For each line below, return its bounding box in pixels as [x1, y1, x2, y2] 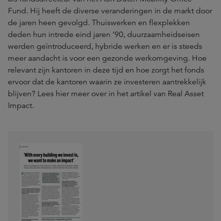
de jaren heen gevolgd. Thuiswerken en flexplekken [8, 18, 190, 28]
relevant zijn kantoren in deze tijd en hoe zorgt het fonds [8, 65, 204, 75]
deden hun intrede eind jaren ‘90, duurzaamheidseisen [8, 30, 200, 39]
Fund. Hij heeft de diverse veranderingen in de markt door [8, 6, 212, 16]
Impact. [8, 101, 36, 110]
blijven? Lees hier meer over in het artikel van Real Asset [8, 89, 204, 99]
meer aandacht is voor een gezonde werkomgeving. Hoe [8, 53, 207, 63]
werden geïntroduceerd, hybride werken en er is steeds [8, 41, 202, 51]
